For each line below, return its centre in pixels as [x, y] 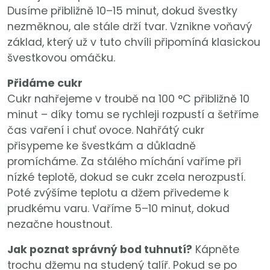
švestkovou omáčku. [61, 58]
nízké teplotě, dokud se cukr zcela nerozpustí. [126, 177]
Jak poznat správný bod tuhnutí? [100, 250]
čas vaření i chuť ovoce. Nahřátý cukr [106, 130]
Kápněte [216, 250]
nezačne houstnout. [60, 224]
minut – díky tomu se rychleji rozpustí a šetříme [133, 115]
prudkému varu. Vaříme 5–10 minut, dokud [118, 209]
